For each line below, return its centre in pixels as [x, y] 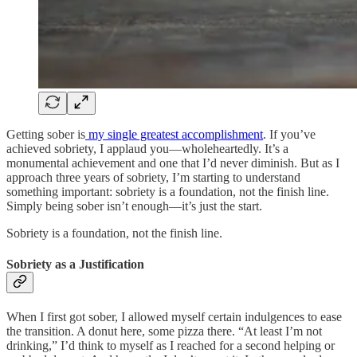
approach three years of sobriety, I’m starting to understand [153, 177]
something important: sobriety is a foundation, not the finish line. [168, 191]
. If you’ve [289, 134]
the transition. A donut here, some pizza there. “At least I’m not [164, 331]
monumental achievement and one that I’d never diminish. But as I [173, 163]
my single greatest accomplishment [174, 134]
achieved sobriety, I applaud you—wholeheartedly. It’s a [147, 148]
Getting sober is [46, 134]
